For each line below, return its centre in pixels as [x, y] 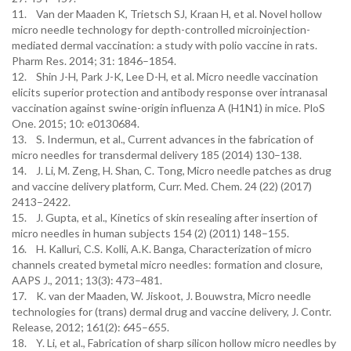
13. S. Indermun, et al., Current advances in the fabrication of [163, 139]
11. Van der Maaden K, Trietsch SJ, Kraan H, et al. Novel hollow [167, 14]
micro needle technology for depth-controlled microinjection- [161, 29]
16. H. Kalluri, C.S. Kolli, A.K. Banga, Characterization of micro [162, 249]
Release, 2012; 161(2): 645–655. [90, 327]
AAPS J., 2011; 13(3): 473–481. [87, 280]
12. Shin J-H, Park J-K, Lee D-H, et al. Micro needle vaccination [165, 76]
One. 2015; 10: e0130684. [76, 123]
